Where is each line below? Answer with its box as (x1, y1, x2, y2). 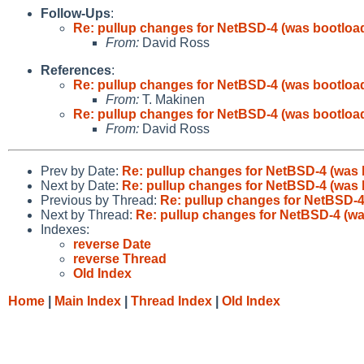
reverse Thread (73, 251, 167, 266)
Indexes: (41, 222, 89, 236)
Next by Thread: (41, 207, 136, 222)
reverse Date (73, 236, 151, 251)
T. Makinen (139, 92, 205, 106)
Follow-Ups (41, 6, 110, 20)
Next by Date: (41, 178, 122, 193)
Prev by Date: (41, 163, 122, 178)
